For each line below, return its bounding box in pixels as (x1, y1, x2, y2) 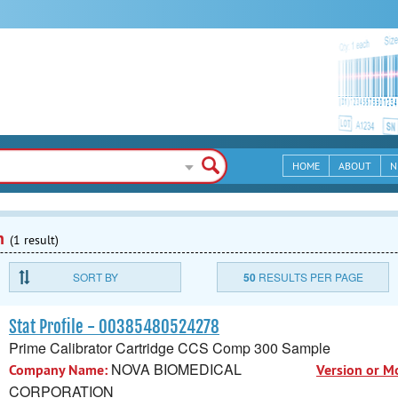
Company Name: (9, 360, 107, 379)
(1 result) (10, 232, 59, 248)
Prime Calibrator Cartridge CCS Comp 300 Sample (9, 337, 330, 358)
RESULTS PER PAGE (255, 269, 363, 284)
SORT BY (72, 269, 118, 284)
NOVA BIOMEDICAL (107, 358, 242, 379)
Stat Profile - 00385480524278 (9, 316, 219, 338)
